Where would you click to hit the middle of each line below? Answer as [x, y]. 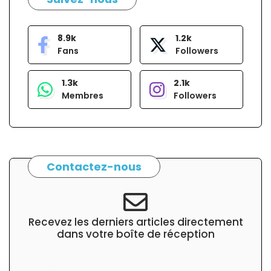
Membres [82, 95]
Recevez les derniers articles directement [135, 222]
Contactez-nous [94, 166]
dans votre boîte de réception [135, 234]
